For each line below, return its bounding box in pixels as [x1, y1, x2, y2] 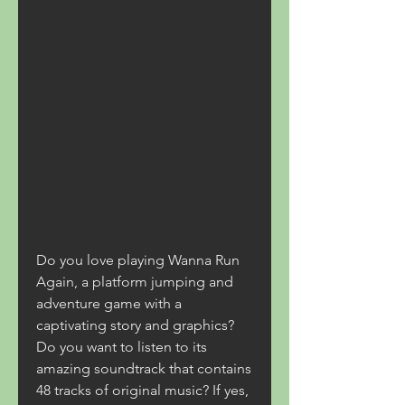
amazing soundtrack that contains [36, 360, 251, 377]
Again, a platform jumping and [36, 273, 233, 290]
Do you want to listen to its [36, 338, 207, 355]
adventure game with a [36, 295, 182, 312]
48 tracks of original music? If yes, [36, 381, 249, 399]
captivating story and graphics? [36, 316, 234, 334]
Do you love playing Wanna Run [36, 251, 240, 268]
